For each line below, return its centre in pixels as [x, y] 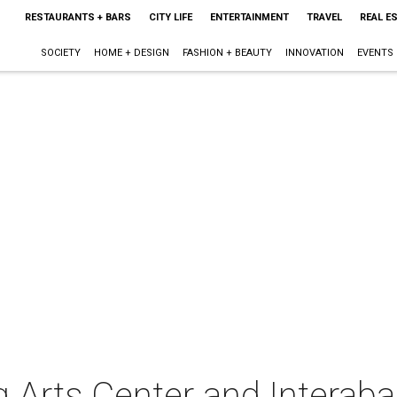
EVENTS [375, 53]
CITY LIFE [170, 17]
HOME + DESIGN [131, 53]
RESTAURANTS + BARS [78, 17]
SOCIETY [60, 53]
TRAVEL [324, 17]
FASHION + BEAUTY [227, 53]
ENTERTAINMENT [249, 17]
